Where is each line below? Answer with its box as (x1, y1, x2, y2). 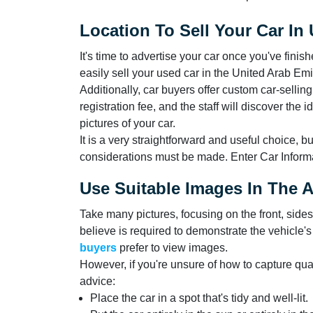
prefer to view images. (119, 241, 228, 254)
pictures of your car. (80, 117, 175, 129)
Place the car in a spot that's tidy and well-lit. (90, 291, 308, 304)
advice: (80, 275, 115, 287)
